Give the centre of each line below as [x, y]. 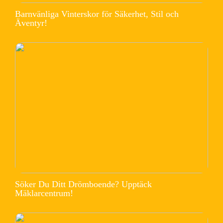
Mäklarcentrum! [44, 193]
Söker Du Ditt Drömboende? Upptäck [83, 184]
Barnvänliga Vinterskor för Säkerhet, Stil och [97, 14]
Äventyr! [31, 23]
